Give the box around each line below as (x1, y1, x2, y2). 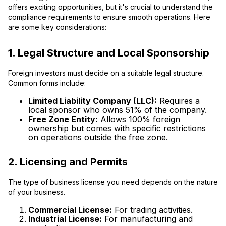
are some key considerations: (8, 23, 106, 32)
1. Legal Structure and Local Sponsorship (8, 46, 209, 59)
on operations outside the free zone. (28, 132, 168, 142)
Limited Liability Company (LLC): (28, 95, 157, 106)
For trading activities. (112, 205, 193, 215)
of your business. (8, 188, 65, 197)
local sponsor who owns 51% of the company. (28, 104, 207, 115)
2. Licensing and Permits (8, 156, 128, 168)
